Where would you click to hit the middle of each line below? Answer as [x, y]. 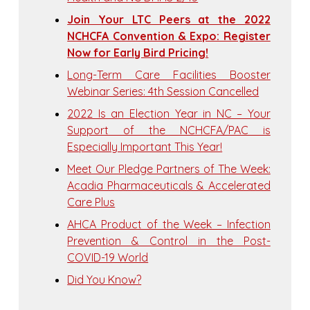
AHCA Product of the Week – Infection [169, 225]
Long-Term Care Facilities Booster [169, 75]
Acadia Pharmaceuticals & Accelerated [169, 186]
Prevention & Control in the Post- [169, 241]
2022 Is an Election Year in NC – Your [169, 114]
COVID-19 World [108, 258]
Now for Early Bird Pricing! [138, 53]
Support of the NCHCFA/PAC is [169, 130]
